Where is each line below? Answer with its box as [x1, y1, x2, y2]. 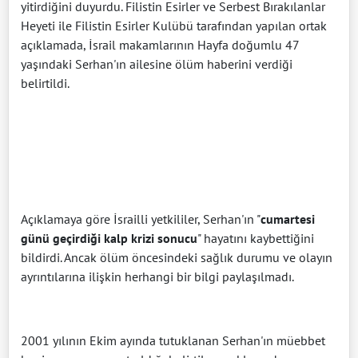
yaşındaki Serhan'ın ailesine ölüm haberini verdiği [21, 56, 292, 73]
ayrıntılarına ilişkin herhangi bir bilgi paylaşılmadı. [21, 268, 294, 285]
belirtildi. [21, 75, 70, 92]
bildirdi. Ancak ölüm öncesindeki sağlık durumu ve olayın [21, 249, 332, 266]
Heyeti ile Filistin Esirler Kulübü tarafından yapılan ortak [21, 18, 327, 34]
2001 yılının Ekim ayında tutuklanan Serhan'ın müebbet [21, 332, 325, 349]
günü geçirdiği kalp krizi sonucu [21, 230, 197, 247]
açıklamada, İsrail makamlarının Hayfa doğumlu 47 [21, 37, 299, 54]
